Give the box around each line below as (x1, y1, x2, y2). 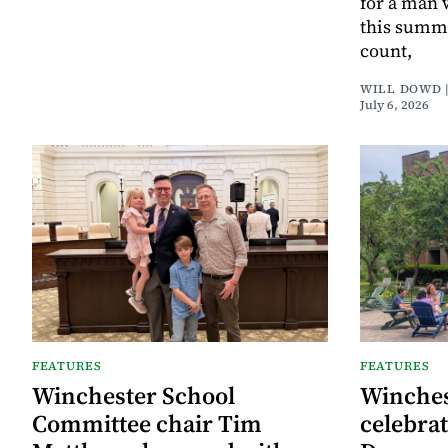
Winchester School (32, 378, 235, 412)
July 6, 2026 (360, 96, 429, 113)
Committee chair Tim (32, 406, 262, 440)
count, (360, 37, 412, 63)
